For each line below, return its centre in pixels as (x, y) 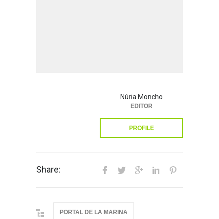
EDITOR (141, 106)
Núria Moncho (141, 97)
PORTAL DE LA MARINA (94, 212)
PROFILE (141, 128)
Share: (48, 170)
